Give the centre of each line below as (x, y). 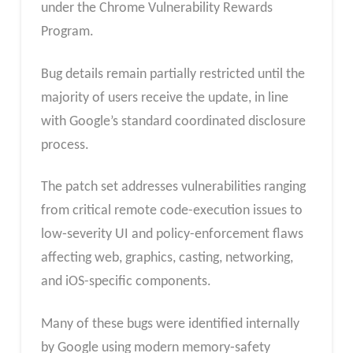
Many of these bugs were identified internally (170, 324)
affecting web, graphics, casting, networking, (167, 258)
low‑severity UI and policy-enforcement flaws (172, 235)
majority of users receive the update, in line (164, 98)
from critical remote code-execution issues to (171, 211)
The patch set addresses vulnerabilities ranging (173, 188)
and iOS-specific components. (126, 282)
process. (65, 145)
